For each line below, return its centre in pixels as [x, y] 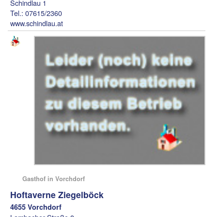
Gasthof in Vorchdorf [54, 178]
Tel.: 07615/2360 [36, 13]
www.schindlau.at [37, 23]
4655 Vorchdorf [36, 207]
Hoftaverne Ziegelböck [57, 194]
